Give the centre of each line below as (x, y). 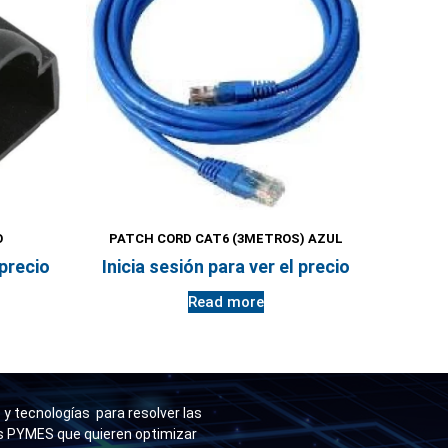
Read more (226, 301)
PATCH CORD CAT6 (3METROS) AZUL (226, 239)
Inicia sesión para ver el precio (226, 266)
